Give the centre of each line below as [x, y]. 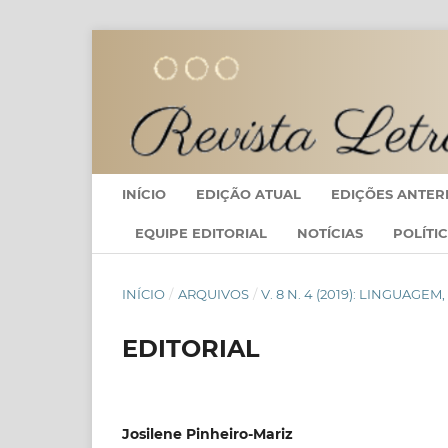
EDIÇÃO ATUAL [248, 193]
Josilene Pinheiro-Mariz [207, 434]
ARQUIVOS [213, 294]
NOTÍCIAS [330, 233]
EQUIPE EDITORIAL [201, 233]
